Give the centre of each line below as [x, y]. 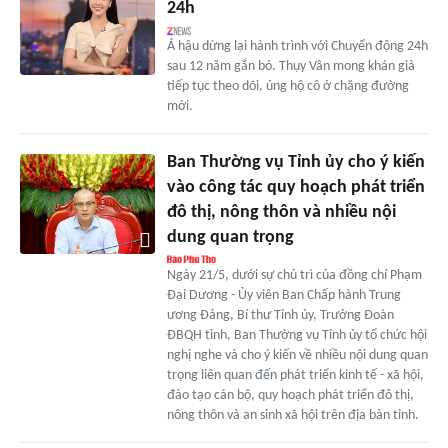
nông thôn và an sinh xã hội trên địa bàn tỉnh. [292, 415]
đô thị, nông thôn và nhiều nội [281, 212]
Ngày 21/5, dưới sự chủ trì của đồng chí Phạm [294, 275]
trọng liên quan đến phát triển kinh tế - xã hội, [295, 375]
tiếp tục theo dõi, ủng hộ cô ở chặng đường [287, 86]
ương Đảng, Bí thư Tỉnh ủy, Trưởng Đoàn [280, 315]
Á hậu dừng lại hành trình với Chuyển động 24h [297, 46]
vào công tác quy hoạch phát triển [295, 187]
